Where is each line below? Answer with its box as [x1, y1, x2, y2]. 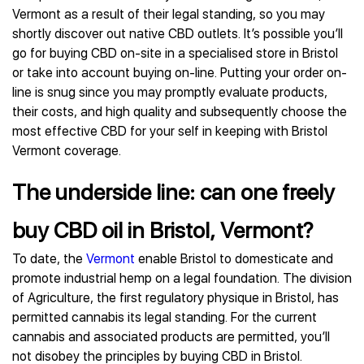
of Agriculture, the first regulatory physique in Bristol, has [12, 290, 339, 305]
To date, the [12, 251, 86, 266]
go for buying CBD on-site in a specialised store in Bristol [12, 45, 338, 61]
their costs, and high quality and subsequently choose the [12, 104, 347, 119]
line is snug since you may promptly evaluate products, [12, 84, 327, 100]
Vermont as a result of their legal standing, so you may [12, 6, 325, 22]
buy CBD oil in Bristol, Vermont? [12, 217, 313, 244]
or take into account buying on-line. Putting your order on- [12, 65, 347, 80]
